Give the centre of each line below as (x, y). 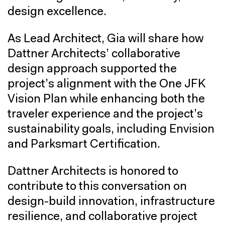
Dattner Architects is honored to (93, 172)
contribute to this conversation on (97, 187)
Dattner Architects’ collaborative (94, 54)
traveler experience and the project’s (105, 114)
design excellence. (57, 12)
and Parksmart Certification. (84, 144)
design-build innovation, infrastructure (111, 202)
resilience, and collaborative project (102, 217)
